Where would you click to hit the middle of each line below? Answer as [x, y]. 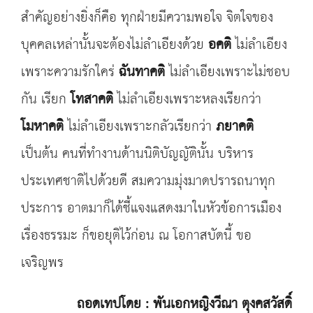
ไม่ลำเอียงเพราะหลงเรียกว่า [187, 100]
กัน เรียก [46, 100]
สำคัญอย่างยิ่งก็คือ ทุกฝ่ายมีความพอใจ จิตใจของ [147, 18]
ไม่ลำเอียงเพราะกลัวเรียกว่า [140, 127]
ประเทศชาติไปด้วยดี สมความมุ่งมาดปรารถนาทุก [148, 181]
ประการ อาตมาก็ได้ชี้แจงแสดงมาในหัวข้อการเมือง [151, 209]
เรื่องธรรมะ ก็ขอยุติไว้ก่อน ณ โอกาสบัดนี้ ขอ [136, 236]
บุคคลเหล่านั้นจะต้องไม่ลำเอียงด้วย [115, 45]
